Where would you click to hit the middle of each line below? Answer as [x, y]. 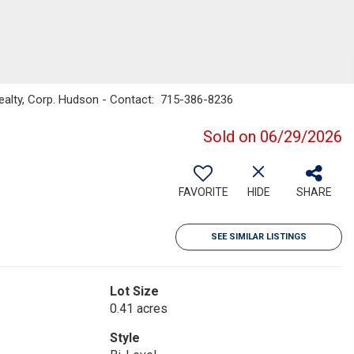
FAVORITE [203, 192]
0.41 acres [138, 309]
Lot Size [134, 291]
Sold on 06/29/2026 [273, 137]
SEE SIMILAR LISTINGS [259, 237]
